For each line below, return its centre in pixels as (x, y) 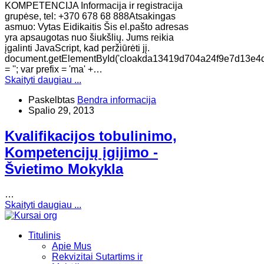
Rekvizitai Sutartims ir (97, 256)
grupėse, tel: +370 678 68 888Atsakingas (90, 16)
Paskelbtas (52, 100)
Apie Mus (72, 246)
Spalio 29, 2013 (61, 110)
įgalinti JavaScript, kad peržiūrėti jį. (77, 48)
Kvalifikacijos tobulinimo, (91, 136)
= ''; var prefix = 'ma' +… (54, 69)
